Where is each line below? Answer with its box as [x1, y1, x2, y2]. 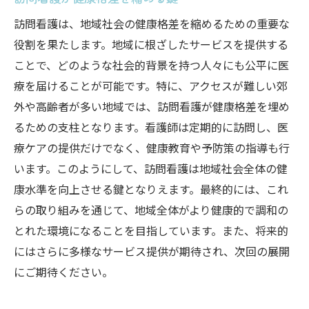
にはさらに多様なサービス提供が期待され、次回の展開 [14, 243, 290, 259]
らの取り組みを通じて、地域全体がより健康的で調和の [14, 201, 288, 218]
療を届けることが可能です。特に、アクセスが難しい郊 [14, 77, 288, 94]
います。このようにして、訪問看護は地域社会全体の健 [14, 160, 288, 177]
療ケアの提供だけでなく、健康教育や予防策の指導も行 [14, 139, 290, 156]
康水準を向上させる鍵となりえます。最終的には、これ [14, 181, 288, 197]
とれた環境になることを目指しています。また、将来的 [14, 222, 288, 239]
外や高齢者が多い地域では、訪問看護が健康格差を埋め [14, 98, 290, 114]
